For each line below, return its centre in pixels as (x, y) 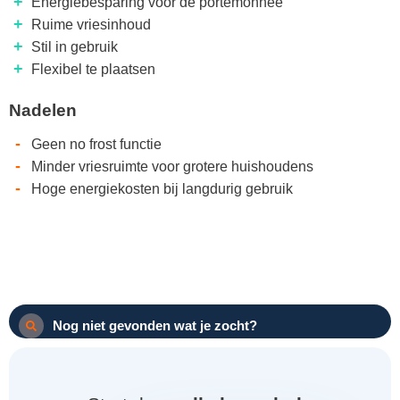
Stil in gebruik (75, 46)
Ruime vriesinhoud (91, 24)
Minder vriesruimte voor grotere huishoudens (172, 166)
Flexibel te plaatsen (93, 69)
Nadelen (43, 110)
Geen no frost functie (96, 144)
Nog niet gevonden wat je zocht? (155, 326)
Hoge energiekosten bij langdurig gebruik (162, 188)
